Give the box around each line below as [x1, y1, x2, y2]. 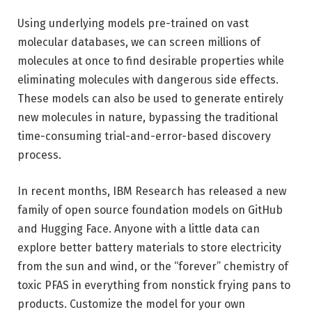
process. [17, 148, 61, 162]
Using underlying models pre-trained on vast [17, 17, 249, 31]
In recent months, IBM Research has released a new [17, 184, 286, 198]
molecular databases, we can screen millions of [17, 36, 260, 49]
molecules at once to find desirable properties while [17, 54, 284, 68]
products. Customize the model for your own [17, 297, 245, 311]
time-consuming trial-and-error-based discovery [17, 130, 271, 143]
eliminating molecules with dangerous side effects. [17, 73, 279, 87]
